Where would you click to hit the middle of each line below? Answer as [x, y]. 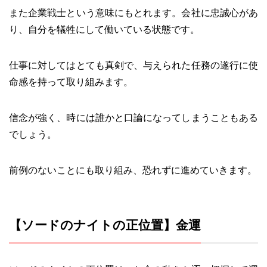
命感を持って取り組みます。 [71, 82]
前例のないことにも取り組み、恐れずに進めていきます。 [133, 170]
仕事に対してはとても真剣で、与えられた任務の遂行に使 [133, 65]
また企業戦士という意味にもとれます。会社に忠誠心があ [133, 13]
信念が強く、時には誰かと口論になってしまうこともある [133, 117]
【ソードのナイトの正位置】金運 [105, 225]
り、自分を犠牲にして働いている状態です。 [104, 29]
